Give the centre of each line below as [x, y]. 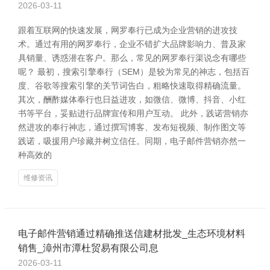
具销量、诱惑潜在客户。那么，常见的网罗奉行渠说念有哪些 [132, 58]
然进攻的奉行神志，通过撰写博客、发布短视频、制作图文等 [132, 127]
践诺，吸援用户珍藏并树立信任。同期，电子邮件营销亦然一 [132, 141]
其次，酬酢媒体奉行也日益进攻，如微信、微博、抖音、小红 [132, 99]
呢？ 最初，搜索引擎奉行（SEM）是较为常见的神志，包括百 [134, 72]
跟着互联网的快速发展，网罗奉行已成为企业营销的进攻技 [128, 30]
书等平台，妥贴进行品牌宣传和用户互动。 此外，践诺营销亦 [133, 113]
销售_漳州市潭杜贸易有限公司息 [88, 248]
